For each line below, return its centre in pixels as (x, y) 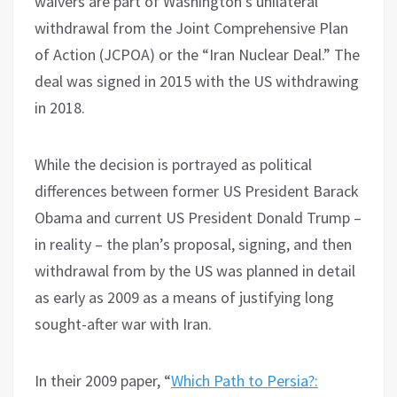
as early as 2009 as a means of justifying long (184, 297)
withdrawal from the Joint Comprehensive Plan (191, 27)
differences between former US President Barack (197, 191)
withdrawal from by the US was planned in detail (195, 270)
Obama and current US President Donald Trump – (198, 217)
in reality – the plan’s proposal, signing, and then (193, 244)
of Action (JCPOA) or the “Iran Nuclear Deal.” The (197, 54)
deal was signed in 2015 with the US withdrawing (197, 81)
